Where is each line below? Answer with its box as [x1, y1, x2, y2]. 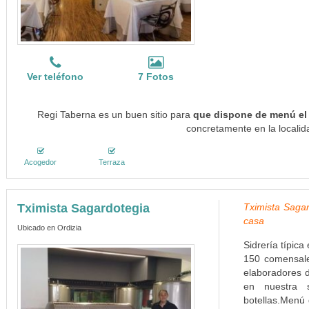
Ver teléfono [27, 71, 84, 82]
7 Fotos [138, 71, 175, 82]
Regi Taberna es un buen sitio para [37, 109, 193, 120]
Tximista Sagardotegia [17, 201, 150, 215]
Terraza [98, 158, 125, 166]
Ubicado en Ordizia [17, 223, 81, 232]
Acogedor [24, 158, 57, 166]
